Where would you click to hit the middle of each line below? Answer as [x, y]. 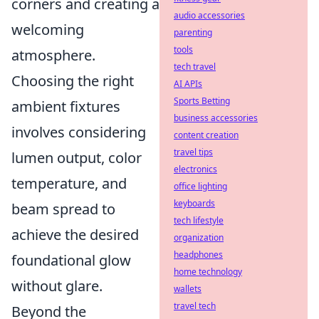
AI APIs [188, 84]
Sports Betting [202, 101]
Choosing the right [73, 81]
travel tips [193, 152]
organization [199, 237]
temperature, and [69, 184]
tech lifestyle [199, 220]
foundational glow [71, 261]
